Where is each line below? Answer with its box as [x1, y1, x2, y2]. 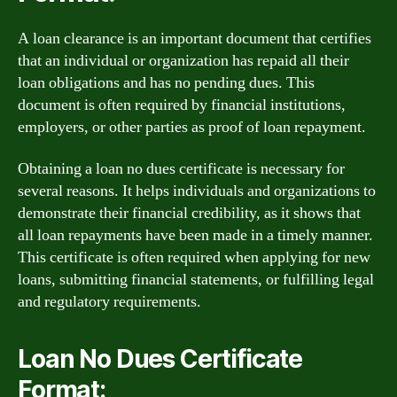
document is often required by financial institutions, [18, 94, 346, 115]
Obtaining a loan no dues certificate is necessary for [18, 159, 345, 179]
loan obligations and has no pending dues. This [18, 72, 315, 93]
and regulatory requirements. [18, 292, 201, 312]
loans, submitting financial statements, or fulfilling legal [18, 269, 374, 290]
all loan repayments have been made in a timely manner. [18, 225, 373, 245]
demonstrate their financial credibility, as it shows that [18, 203, 361, 223]
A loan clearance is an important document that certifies [18, 27, 371, 49]
